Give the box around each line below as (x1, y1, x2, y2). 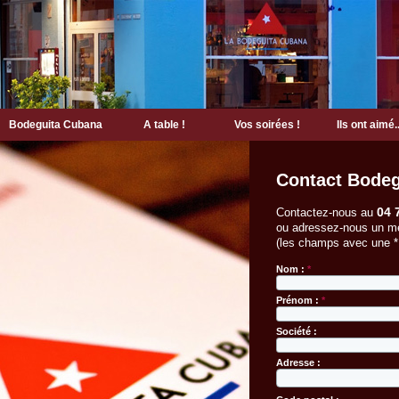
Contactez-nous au (276, 206, 377, 219)
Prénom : (276, 295, 322, 305)
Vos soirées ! (233, 118, 300, 131)
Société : (276, 326, 317, 337)
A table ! (143, 118, 185, 131)
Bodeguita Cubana (8, 118, 102, 131)
